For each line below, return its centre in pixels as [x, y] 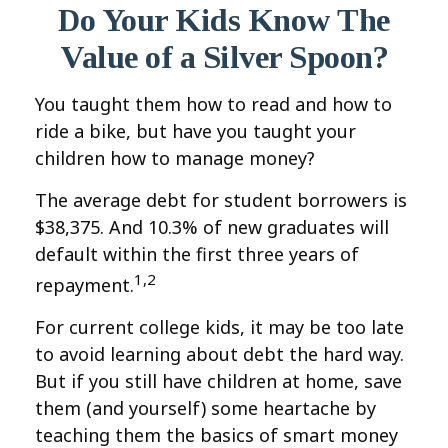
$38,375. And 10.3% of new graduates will [212, 227]
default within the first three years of [197, 254]
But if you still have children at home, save [218, 381]
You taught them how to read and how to [213, 104]
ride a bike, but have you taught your [195, 131]
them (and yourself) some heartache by [205, 408]
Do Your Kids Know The [224, 20]
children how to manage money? [175, 158]
